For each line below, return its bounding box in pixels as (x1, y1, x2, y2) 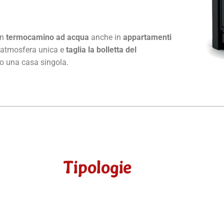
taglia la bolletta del (66, 45, 136, 54)
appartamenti (123, 32, 171, 42)
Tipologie (62, 157, 131, 178)
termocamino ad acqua (6, 32, 91, 42)
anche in (91, 32, 123, 42)
